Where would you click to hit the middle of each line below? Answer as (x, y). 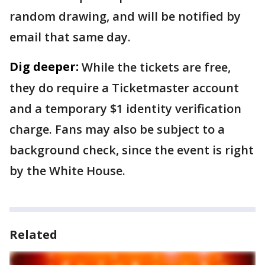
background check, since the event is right (132, 150)
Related (33, 235)
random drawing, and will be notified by (125, 17)
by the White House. (67, 171)
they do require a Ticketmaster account (124, 88)
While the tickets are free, (156, 67)
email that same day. (70, 37)
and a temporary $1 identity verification (125, 109)
